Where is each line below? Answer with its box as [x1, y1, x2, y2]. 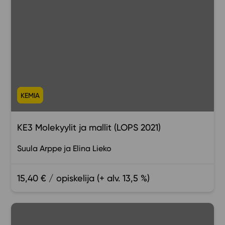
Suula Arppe [17, 143, 62, 153]
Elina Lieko [73, 143, 112, 153]
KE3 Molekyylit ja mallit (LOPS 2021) [17, 122, 161, 133]
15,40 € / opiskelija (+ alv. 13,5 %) [17, 172, 150, 183]
